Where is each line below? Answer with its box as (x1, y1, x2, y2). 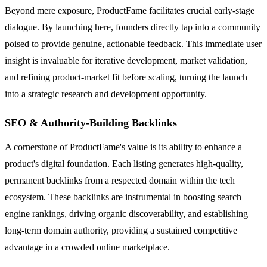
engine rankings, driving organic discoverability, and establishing (5, 208, 248, 219)
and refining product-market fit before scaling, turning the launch (5, 72, 247, 82)
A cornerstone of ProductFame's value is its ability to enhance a (5, 141, 242, 152)
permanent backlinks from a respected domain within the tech (5, 175, 235, 185)
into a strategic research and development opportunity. (5, 88, 207, 99)
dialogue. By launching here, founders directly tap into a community (5, 21, 260, 32)
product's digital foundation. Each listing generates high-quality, (5, 158, 243, 169)
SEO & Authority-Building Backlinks (5, 116, 177, 129)
